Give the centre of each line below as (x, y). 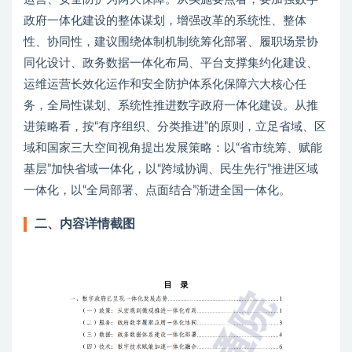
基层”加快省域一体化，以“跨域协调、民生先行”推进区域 (171, 170)
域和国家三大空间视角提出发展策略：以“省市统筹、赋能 (173, 148)
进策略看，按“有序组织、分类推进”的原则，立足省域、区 (175, 127)
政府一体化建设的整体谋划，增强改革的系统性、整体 (165, 21)
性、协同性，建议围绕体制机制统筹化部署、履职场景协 (171, 42)
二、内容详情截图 (85, 224)
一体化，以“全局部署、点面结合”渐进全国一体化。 (157, 191)
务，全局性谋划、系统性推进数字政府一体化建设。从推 (171, 106)
